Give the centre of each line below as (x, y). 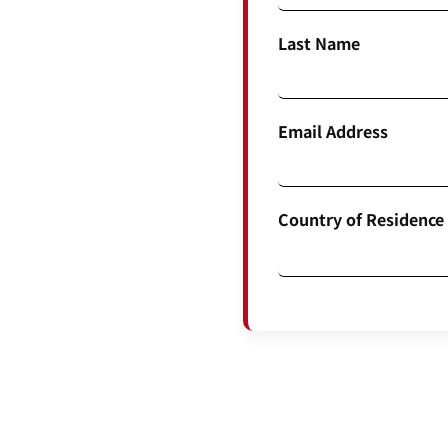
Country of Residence (360, 219)
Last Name (318, 43)
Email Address (332, 131)
